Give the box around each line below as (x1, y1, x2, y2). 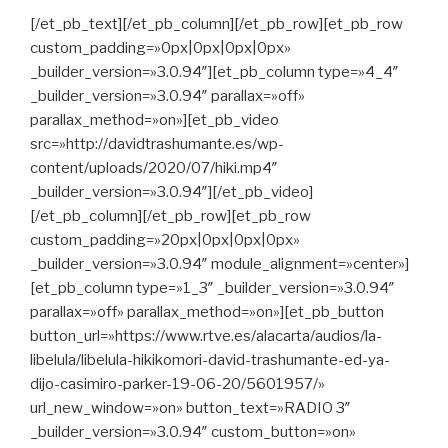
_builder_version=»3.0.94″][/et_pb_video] (30, 182, 313, 201)
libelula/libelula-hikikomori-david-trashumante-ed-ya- (30, 350, 390, 369)
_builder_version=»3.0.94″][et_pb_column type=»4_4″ (30, 62, 399, 81)
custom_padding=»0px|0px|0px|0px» (30, 38, 291, 57)
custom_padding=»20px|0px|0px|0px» (30, 230, 300, 249)
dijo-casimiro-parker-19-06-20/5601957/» (30, 374, 325, 393)
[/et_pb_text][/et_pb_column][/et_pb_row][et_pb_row (30, 14, 403, 33)
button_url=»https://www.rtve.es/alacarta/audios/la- (30, 326, 382, 345)
